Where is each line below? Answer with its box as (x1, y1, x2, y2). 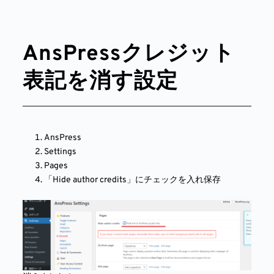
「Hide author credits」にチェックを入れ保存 (43, 174, 221, 185)
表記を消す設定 (22, 68, 179, 95)
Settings (43, 146, 76, 157)
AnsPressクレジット (22, 40, 235, 68)
